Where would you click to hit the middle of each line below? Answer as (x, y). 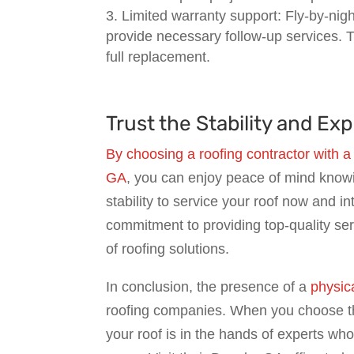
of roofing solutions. (168, 249)
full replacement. (158, 56)
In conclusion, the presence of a (209, 286)
